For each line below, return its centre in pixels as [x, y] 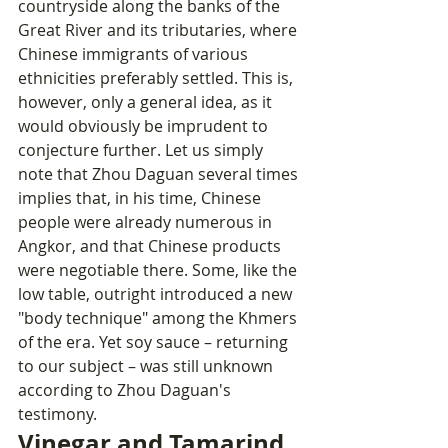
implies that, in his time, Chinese [141, 198]
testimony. [57, 414]
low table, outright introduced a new [157, 294]
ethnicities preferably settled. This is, [157, 78]
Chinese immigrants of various [135, 54]
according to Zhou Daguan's [126, 390]
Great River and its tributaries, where [159, 30]
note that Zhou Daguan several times [160, 174]
